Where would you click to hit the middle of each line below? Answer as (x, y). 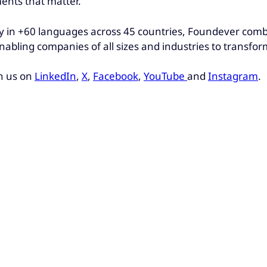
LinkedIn (55, 76)
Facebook (116, 76)
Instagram (233, 76)
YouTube (165, 76)
